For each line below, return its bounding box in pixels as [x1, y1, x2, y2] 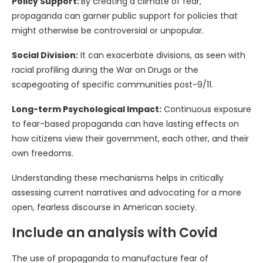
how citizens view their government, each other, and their [12, 133, 249, 145]
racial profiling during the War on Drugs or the [12, 64, 198, 76]
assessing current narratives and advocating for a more [12, 187, 241, 199]
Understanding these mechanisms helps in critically [12, 172, 224, 184]
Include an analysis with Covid [12, 224, 218, 242]
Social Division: [12, 49, 78, 62]
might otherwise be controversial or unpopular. [12, 25, 204, 37]
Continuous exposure [161, 103, 251, 116]
